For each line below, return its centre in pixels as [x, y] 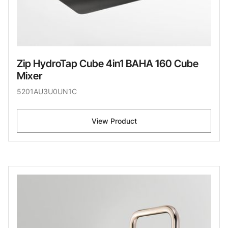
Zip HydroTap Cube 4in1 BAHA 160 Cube [108, 63]
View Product [114, 121]
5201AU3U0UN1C [47, 91]
